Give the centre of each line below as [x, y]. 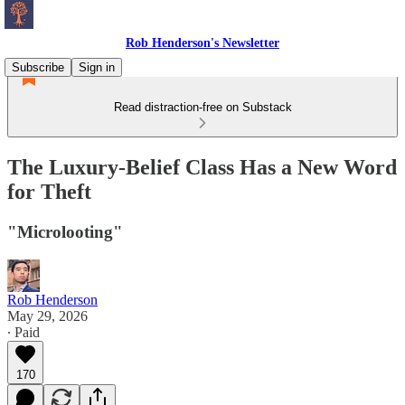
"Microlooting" [65, 231]
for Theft [49, 191]
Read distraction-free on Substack [202, 107]
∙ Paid [24, 332]
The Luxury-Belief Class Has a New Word [202, 167]
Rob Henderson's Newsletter [202, 43]
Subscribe [38, 67]
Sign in [97, 67]
